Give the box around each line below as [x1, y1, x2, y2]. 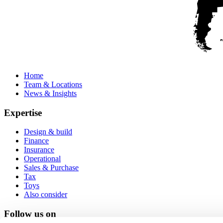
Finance [24, 136, 49, 145]
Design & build [24, 127, 72, 136]
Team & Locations [24, 80, 82, 89]
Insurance [24, 145, 54, 154]
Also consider [24, 190, 67, 199]
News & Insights [24, 89, 77, 98]
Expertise [4, 107, 42, 118]
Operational [24, 154, 61, 163]
